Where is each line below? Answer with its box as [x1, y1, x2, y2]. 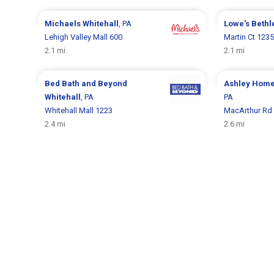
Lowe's [223, 18, 251, 28]
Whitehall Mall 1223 [45, 105, 113, 115]
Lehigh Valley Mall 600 [45, 32, 123, 42]
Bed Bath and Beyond [45, 78, 128, 88]
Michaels [45, 18, 83, 28]
